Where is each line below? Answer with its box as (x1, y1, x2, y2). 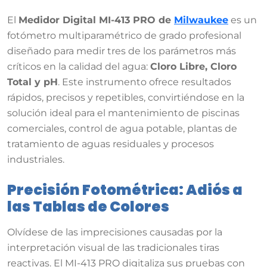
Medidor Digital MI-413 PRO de (18, 14, 174, 26)
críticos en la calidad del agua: (7, 60, 150, 72)
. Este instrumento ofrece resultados (58, 76, 231, 88)
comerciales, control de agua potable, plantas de (7, 122, 237, 134)
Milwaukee (174, 14, 228, 26)
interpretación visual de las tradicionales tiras (7, 241, 219, 253)
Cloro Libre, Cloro (150, 60, 237, 72)
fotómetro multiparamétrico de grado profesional (7, 29, 241, 41)
